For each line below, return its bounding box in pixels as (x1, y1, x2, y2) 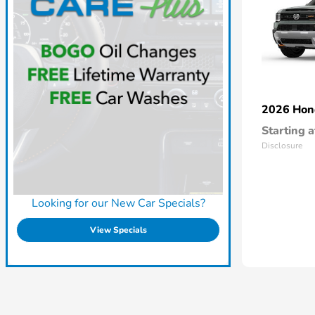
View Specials (89, 224, 147, 236)
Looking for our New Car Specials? (31, 195, 205, 212)
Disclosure (262, 140, 302, 151)
